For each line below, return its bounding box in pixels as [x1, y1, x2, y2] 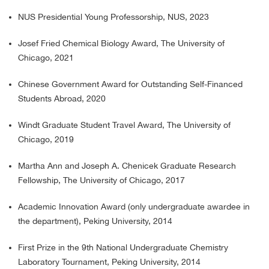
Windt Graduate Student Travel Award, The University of [18, 120, 231, 130]
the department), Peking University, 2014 [18, 216, 172, 226]
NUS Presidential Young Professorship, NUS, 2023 [18, 12, 209, 22]
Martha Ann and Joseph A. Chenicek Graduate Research [18, 161, 236, 171]
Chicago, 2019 [18, 134, 74, 145]
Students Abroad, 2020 [18, 94, 106, 104]
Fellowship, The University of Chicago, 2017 [18, 175, 185, 186]
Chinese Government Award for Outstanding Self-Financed [18, 79, 243, 89]
